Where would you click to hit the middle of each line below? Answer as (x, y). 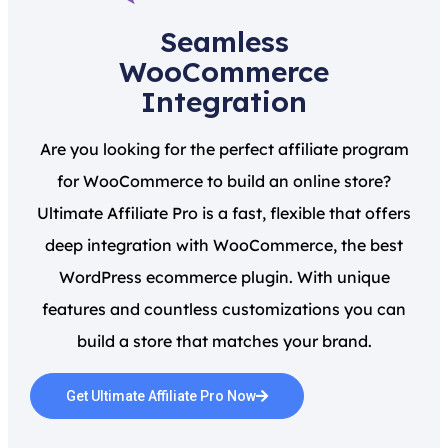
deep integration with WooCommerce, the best (224, 245)
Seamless (224, 42)
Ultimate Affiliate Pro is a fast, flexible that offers (224, 213)
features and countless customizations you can (224, 309)
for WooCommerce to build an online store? (224, 181)
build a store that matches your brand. (224, 341)
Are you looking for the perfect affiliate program (224, 149)
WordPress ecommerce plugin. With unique (224, 277)
